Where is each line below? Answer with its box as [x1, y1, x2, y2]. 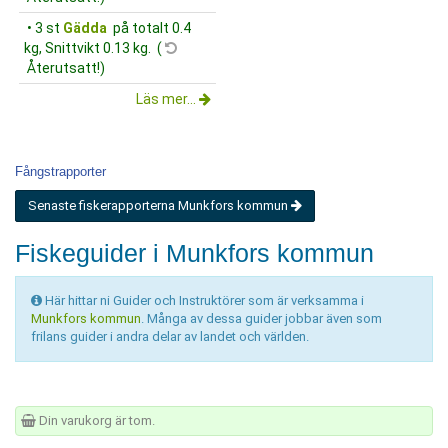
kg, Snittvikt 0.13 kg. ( [24, 39, 165, 56]
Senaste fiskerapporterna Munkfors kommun [28, 197, 291, 213]
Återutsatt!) [24, 59, 105, 76]
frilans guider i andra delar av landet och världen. [31, 328, 309, 344]
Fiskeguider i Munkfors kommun [15, 238, 374, 267]
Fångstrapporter [15, 163, 106, 179]
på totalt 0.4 [107, 19, 191, 36]
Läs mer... [136, 90, 199, 107]
